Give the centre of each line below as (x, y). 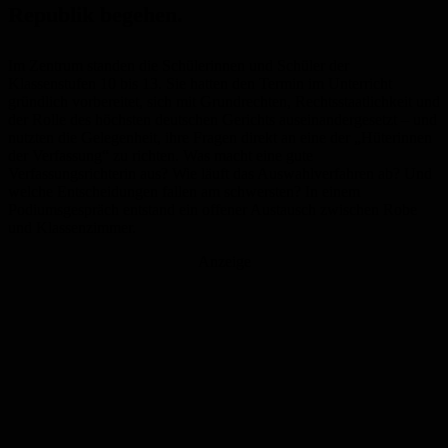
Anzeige (224, 262)
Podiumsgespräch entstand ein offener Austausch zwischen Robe (212, 210)
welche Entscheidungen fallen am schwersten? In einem (184, 192)
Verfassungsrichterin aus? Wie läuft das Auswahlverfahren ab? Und (220, 174)
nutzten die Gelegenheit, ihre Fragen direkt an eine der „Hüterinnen (220, 138)
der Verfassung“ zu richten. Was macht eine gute (160, 156)
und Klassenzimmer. (72, 228)
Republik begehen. (95, 15)
